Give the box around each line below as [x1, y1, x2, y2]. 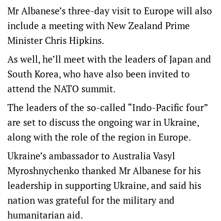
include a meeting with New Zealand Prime [7, 19, 190, 32]
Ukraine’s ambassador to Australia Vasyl [7, 149, 175, 162]
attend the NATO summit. [7, 82, 115, 95]
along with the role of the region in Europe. [7, 131, 191, 143]
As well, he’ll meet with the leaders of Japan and [7, 53, 211, 65]
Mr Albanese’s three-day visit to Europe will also [7, 4, 212, 17]
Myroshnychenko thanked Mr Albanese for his [7, 164, 201, 177]
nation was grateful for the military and [7, 194, 175, 206]
